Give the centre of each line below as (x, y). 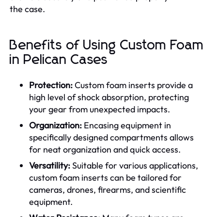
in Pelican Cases (59, 60)
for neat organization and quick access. (105, 149)
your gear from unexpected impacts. (100, 109)
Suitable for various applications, (134, 165)
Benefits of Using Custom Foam (107, 45)
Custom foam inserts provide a (133, 85)
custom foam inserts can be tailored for (105, 177)
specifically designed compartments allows (111, 137)
